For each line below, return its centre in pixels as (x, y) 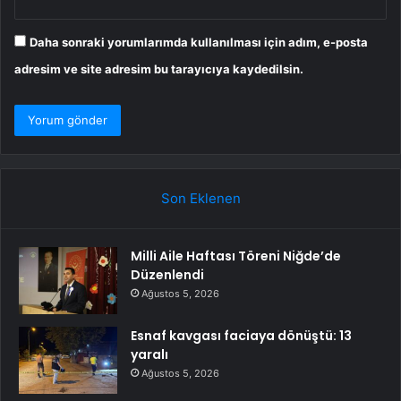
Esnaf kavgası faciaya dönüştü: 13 (241, 336)
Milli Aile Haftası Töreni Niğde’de (236, 256)
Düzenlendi (167, 275)
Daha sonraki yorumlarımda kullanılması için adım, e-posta (199, 43)
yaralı (149, 355)
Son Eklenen (200, 199)
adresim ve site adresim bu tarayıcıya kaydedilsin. (159, 69)
